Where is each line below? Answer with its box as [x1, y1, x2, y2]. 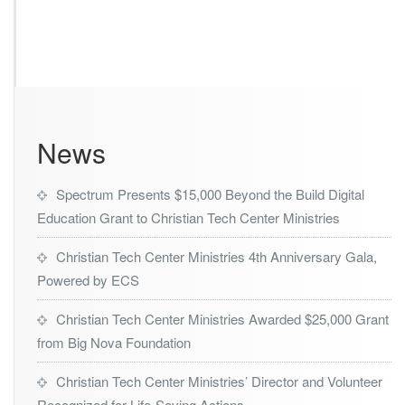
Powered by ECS [37, 269, 139, 289]
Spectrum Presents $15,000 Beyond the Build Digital [56, 184, 364, 203]
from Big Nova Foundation [37, 332, 191, 352]
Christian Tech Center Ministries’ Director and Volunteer [56, 371, 382, 391]
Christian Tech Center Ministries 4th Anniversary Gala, [56, 246, 377, 266]
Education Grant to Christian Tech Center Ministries [37, 207, 340, 227]
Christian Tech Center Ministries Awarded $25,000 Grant [56, 308, 389, 328]
